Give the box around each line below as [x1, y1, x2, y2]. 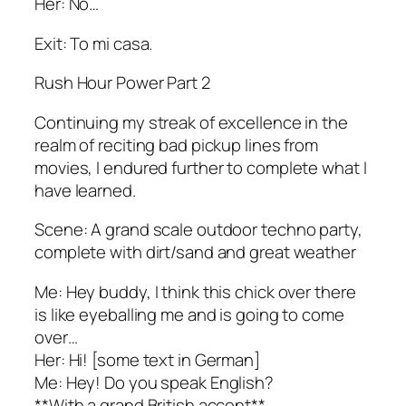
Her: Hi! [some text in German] [34, 347, 260, 372]
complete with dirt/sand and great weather [34, 240, 356, 265]
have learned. [34, 178, 136, 202]
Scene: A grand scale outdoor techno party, [34, 217, 362, 242]
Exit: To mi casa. [34, 31, 153, 55]
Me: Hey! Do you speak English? [34, 370, 274, 394]
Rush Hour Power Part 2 [34, 71, 210, 95]
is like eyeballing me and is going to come [34, 302, 344, 326]
